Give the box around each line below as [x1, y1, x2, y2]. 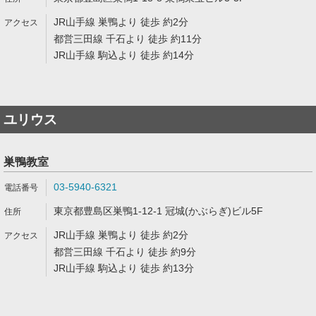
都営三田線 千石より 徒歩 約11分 [54, 33, 202, 44]
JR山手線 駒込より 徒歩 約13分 [54, 262, 194, 274]
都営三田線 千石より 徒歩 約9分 [54, 246, 196, 257]
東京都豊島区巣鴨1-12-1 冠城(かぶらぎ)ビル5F [54, 205, 263, 217]
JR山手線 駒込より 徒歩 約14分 [54, 49, 194, 61]
